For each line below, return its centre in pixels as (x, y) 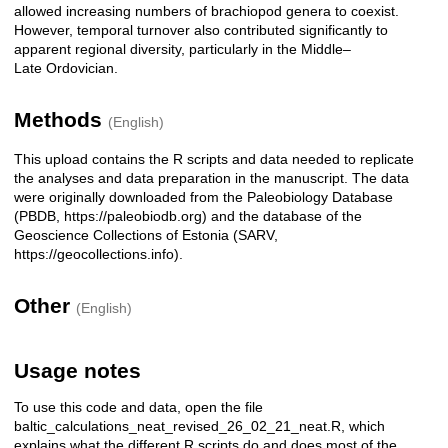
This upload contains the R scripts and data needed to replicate (214, 159)
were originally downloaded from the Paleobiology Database (203, 197)
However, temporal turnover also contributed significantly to (201, 30)
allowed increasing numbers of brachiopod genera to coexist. (206, 11)
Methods (61, 120)
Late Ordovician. (66, 68)
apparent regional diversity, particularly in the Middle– (182, 49)
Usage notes (77, 371)
